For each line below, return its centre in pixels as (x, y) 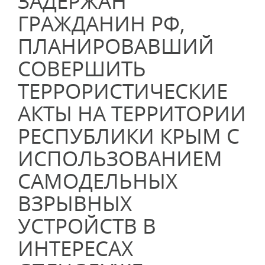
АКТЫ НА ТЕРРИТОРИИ (132, 113)
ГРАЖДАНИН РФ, (101, 23)
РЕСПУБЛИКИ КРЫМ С (129, 136)
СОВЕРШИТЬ (82, 68)
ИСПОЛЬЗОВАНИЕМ (120, 158)
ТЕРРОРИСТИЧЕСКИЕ (123, 91)
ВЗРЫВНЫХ (75, 203)
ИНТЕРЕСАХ (75, 248)
